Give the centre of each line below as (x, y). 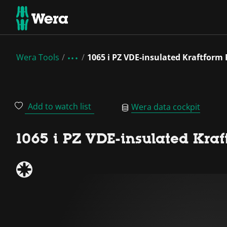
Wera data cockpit (166, 107)
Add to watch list (60, 106)
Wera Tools (38, 57)
